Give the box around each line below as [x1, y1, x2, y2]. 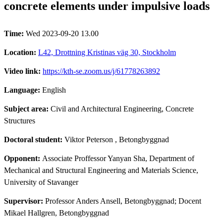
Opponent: [4, 154, 42, 163]
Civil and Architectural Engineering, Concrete [51, 104, 194, 113]
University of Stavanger [4, 177, 78, 186]
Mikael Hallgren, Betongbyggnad [4, 208, 109, 217]
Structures [4, 116, 35, 125]
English [42, 85, 66, 94]
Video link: [4, 66, 43, 75]
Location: [4, 48, 38, 56]
